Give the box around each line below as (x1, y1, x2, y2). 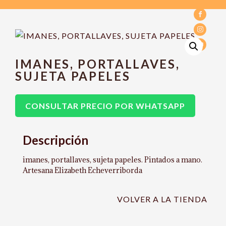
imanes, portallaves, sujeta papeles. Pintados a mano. (23, 155, 202, 164)
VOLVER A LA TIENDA (117, 194, 207, 204)
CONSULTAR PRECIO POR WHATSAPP (25, 101, 185, 110)
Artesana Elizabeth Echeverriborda (23, 165, 142, 175)
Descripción (23, 133, 88, 147)
